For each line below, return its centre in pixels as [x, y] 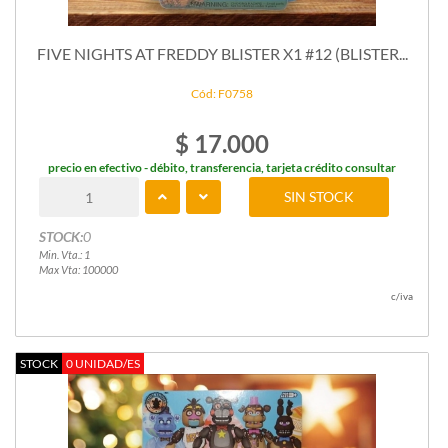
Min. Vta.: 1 [64, 255]
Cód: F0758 [222, 94]
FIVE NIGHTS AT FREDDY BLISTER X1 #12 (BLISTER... [222, 53]
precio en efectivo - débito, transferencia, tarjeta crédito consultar [222, 168]
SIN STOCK [319, 197]
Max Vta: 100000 [78, 270]
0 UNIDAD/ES [103, 364]
